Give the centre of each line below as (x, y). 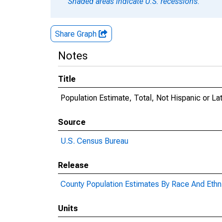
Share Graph (77, 34)
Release (73, 165)
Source (72, 122)
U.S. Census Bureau (94, 141)
